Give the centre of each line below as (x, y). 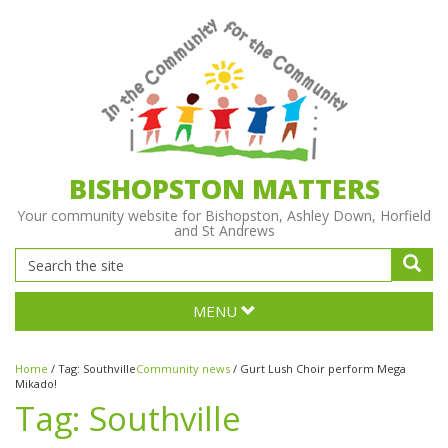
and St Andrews (224, 230)
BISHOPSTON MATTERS (224, 188)
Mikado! (36, 383)
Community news (183, 368)
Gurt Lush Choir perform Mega (323, 368)
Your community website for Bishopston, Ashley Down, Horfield (224, 215)
